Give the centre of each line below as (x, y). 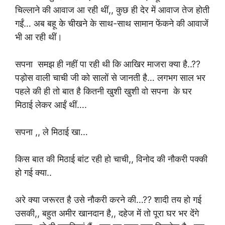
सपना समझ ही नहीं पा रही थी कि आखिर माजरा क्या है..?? (108, 64)
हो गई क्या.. (33, 173)
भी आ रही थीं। (39, 37)
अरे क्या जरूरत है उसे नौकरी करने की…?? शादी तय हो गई (108, 200)
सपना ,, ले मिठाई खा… (51, 132)
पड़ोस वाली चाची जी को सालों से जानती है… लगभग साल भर (110, 78)
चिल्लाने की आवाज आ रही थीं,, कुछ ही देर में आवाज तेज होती (112, 10)
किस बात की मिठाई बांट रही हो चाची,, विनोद (85, 159)
